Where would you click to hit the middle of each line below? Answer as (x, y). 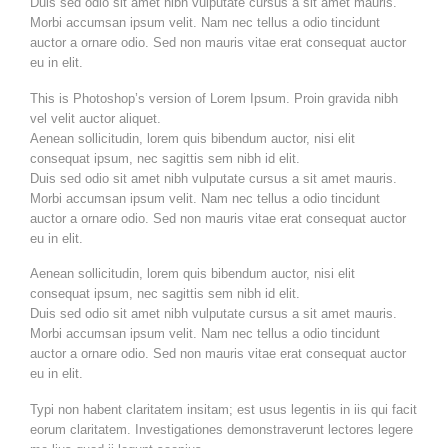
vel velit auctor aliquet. (95, 118)
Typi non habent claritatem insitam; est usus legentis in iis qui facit (223, 409)
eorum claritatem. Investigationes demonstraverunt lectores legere (221, 429)
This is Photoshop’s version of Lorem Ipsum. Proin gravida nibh (214, 98)
